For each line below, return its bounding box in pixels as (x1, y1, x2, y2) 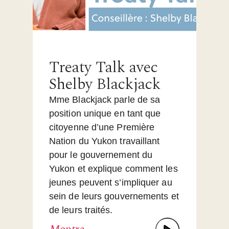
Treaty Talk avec (49, 56, 158, 80)
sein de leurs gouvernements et (49, 191, 179, 202)
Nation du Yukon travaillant (49, 136, 160, 147)
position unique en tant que (49, 108, 161, 119)
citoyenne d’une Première (49, 122, 155, 133)
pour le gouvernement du (49, 150, 153, 161)
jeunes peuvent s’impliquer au (49, 177, 172, 188)
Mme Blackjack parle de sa (49, 95, 161, 105)
